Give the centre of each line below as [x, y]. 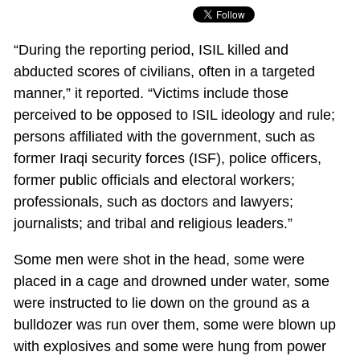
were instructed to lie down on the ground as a [161, 303]
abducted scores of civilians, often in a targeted [164, 72]
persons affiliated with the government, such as [164, 137]
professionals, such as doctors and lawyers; [153, 202]
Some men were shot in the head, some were [159, 260]
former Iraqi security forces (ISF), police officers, [167, 159]
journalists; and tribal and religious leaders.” [153, 224]
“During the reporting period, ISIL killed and [151, 50]
